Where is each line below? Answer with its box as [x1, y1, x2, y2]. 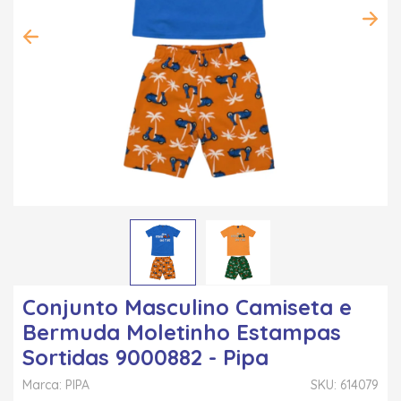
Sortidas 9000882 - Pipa [22, 343, 269, 371]
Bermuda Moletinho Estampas [22, 318, 341, 346]
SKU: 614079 [311, 376, 379, 393]
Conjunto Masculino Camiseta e [22, 293, 352, 320]
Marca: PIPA [22, 376, 90, 393]
